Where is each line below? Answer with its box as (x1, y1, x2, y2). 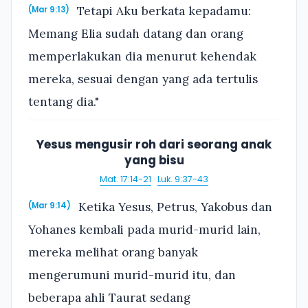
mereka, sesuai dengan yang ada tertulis (28, 71, 258, 87)
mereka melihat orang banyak (28, 245, 198, 261)
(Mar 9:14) (28, 200, 71, 212)
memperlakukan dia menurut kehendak (28, 49, 256, 65)
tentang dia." (28, 94, 99, 110)
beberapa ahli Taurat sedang (28, 290, 190, 306)
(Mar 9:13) (28, 4, 69, 16)
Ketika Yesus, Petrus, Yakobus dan (75, 199, 273, 215)
